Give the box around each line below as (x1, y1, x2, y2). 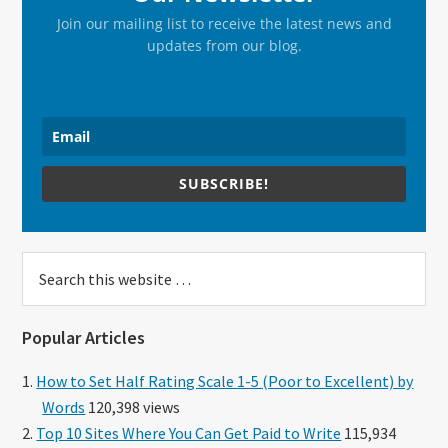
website (21, 306, 80, 327)
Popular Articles (22, 325, 146, 349)
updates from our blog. (146, 36, 302, 56)
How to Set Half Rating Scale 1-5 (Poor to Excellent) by (36, 370, 414, 391)
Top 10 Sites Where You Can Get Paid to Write (36, 422, 342, 443)
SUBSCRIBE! (179, 174, 269, 194)
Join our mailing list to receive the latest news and (56, 14, 392, 34)
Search (21, 254, 72, 275)
